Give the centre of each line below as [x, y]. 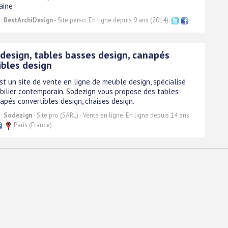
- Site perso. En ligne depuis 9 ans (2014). [112, 20]
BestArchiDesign [28, 20]
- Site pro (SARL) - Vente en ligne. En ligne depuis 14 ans [111, 116]
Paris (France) [32, 125]
